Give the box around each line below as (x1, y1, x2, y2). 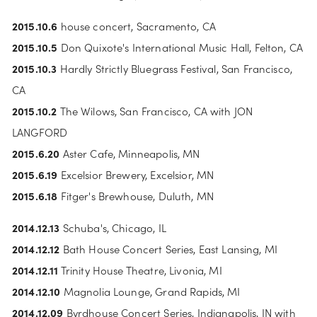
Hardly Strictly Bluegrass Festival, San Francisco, (57, 61, 293, 76)
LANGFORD (12, 125, 68, 139)
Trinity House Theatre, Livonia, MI (58, 263, 222, 277)
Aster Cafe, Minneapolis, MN (59, 146, 200, 161)
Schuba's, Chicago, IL (59, 220, 166, 235)
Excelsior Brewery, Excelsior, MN (57, 167, 214, 182)
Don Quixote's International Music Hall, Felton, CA (57, 40, 304, 54)
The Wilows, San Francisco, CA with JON (59, 103, 253, 118)
